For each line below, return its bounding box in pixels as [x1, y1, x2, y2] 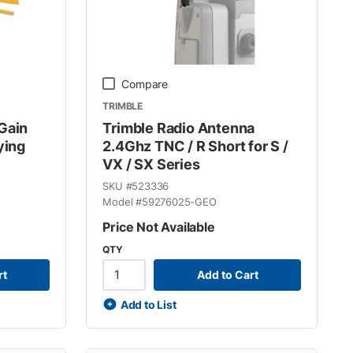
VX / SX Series [102, 155, 200, 173]
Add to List [120, 297, 176, 311]
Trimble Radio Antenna [102, 119, 255, 136]
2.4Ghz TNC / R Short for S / [102, 137, 288, 154]
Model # [102, 195, 143, 208]
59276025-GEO [142, 195, 217, 208]
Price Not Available [102, 218, 215, 235]
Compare [121, 76, 169, 91]
